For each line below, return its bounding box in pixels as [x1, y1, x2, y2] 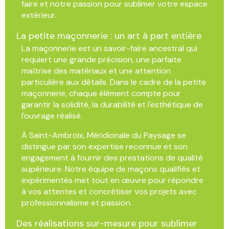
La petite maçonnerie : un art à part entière [16, 29, 201, 42]
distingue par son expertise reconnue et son [21, 141, 188, 152]
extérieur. [21, 9, 56, 20]
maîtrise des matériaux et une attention [21, 65, 171, 76]
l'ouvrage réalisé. [21, 110, 82, 121]
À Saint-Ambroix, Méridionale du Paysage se [21, 129, 186, 141]
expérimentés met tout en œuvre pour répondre [21, 174, 203, 186]
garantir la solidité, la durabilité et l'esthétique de [21, 99, 203, 110]
